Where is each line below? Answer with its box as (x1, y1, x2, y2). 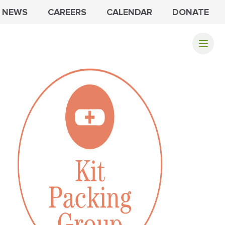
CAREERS (48, 7, 86, 18)
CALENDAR (106, 7, 152, 18)
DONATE (172, 7, 209, 18)
